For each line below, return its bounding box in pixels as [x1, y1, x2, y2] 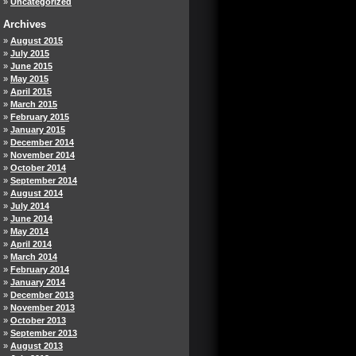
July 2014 [10, 201, 49, 211]
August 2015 [10, 36, 63, 45]
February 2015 [10, 112, 69, 122]
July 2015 [10, 48, 49, 58]
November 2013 [10, 303, 75, 312]
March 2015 [10, 99, 57, 109]
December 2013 [10, 290, 74, 300]
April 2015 [10, 87, 52, 96]
